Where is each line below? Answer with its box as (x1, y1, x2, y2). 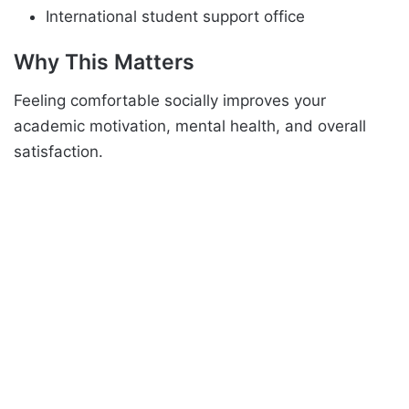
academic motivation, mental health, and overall (14, 116, 366, 135)
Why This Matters (14, 49, 194, 76)
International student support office (46, 7, 305, 26)
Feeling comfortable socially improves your (14, 90, 326, 110)
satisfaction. (14, 142, 103, 161)
